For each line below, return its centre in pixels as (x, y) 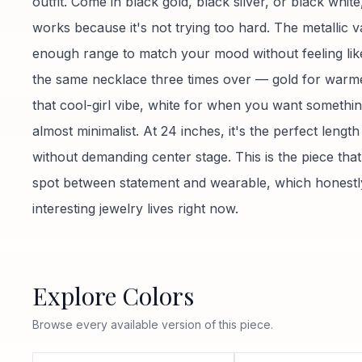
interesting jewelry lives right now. (135, 208)
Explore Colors (113, 295)
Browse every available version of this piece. (153, 324)
